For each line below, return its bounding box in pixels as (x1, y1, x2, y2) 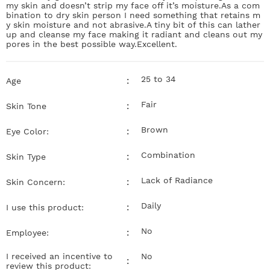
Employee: (6, 227, 49, 237)
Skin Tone (6, 101, 46, 111)
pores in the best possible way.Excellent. (6, 39, 177, 49)
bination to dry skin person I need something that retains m (6, 10, 260, 20)
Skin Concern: (6, 177, 65, 187)
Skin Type (6, 151, 46, 162)
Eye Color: (6, 126, 49, 136)
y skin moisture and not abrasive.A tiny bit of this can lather (6, 19, 260, 30)
